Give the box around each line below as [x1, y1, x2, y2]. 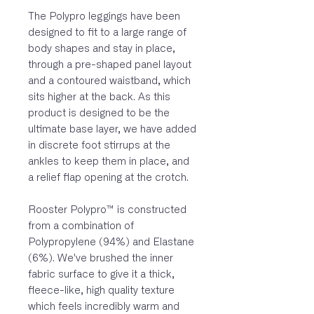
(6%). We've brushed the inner [28, 252, 173, 264]
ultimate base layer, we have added [28, 123, 196, 135]
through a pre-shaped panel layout [28, 59, 191, 70]
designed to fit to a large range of [28, 27, 186, 38]
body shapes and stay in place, [28, 43, 175, 54]
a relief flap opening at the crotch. [28, 172, 189, 183]
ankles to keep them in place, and [28, 156, 189, 167]
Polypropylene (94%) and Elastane [28, 236, 194, 247]
